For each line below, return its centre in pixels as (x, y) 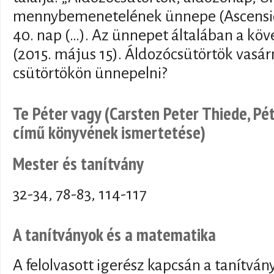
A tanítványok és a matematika (114, 235)
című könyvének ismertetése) (109, 132)
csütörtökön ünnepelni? (90, 73)
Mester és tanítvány (78, 163)
